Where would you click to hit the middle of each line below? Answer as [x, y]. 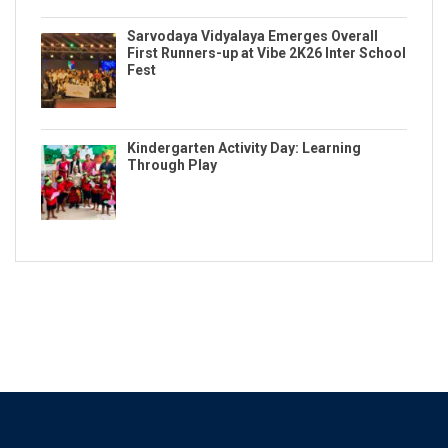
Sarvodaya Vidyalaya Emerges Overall [253, 36]
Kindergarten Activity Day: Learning [244, 148]
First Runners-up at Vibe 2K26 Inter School [267, 53]
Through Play [172, 165]
